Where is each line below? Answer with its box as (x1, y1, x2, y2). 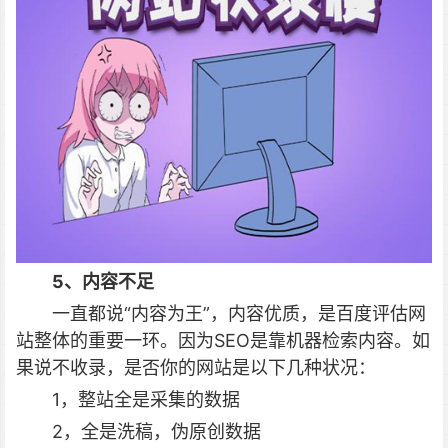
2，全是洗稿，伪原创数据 (52, 421, 261, 442)
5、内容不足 (52, 271, 154, 292)
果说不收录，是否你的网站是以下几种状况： (16, 357, 376, 378)
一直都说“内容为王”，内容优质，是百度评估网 (52, 303, 426, 324)
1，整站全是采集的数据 (52, 389, 240, 410)
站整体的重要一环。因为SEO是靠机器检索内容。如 (16, 330, 430, 351)
